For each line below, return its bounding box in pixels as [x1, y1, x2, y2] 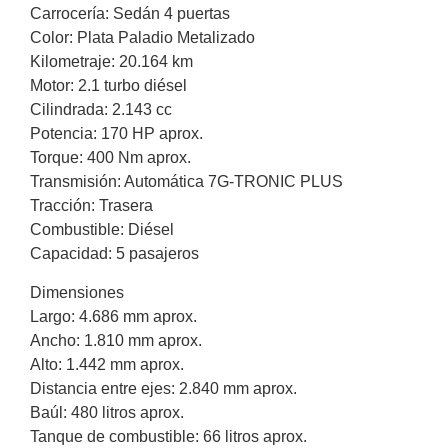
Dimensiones [30, 283, 124, 301]
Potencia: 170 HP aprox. [30, 125, 203, 143]
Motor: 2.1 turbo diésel [30, 77, 187, 95]
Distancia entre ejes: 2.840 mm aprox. [30, 379, 297, 397]
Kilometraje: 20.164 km [30, 53, 193, 71]
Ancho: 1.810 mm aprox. [30, 331, 202, 349]
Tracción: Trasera [30, 197, 153, 215]
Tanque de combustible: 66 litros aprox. [30, 427, 307, 445]
